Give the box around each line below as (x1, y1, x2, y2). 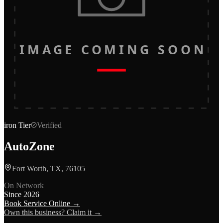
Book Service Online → (4, 199, 80, 208)
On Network (4, 181, 44, 190)
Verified (37, 121, 62, 129)
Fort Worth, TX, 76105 (12, 164, 85, 173)
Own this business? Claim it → (4, 208, 102, 217)
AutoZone (4, 139, 55, 153)
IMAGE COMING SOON (19, 41, 204, 58)
